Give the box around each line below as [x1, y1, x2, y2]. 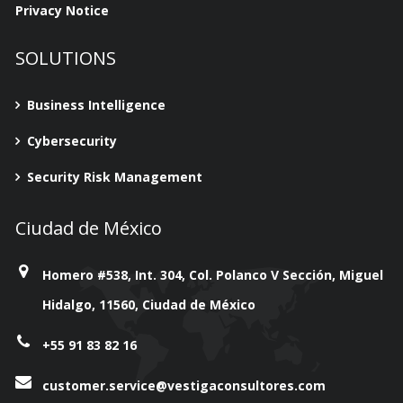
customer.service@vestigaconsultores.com [41, 377, 326, 395]
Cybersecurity [26, 132, 117, 150]
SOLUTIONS [14, 46, 116, 71]
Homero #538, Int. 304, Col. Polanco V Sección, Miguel [41, 266, 383, 284]
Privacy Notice [14, 2, 109, 20]
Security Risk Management [26, 168, 202, 186]
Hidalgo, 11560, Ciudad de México [41, 296, 255, 314]
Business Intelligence [26, 96, 166, 114]
